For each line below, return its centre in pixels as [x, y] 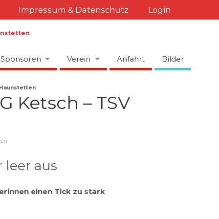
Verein [79, 59]
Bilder [173, 59]
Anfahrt [131, 59]
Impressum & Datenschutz [73, 10]
